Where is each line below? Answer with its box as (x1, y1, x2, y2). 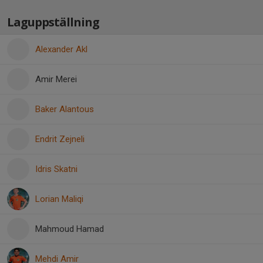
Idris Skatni (35, 164, 77, 174)
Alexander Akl (35, 44, 87, 55)
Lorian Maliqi (35, 194, 83, 204)
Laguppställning (7, 14, 99, 30)
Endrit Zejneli (35, 134, 85, 144)
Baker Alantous (35, 104, 94, 114)
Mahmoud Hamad (35, 224, 104, 234)
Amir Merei (35, 74, 77, 85)
